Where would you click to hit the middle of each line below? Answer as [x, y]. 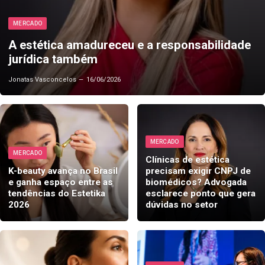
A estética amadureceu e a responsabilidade [130, 45]
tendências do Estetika [57, 193]
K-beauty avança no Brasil [63, 171]
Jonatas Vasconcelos [42, 80]
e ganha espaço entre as [61, 182]
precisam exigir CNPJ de [198, 171]
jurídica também [53, 59]
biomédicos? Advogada [196, 182]
